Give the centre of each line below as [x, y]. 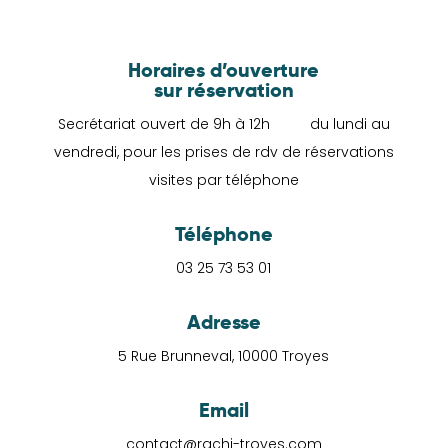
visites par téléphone [223, 179]
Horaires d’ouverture [224, 69]
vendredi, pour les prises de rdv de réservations [223, 151]
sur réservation [223, 89]
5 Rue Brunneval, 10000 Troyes [224, 355]
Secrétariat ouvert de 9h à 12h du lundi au [223, 123]
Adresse [223, 321]
